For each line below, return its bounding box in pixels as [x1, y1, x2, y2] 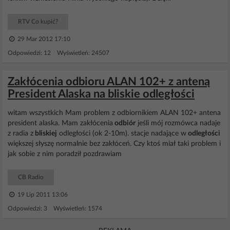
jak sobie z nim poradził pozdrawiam [8, 150, 122, 158]
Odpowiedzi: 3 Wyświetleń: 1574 [8, 205, 102, 212]
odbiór [113, 120, 136, 127]
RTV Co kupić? [18, 18, 58, 25]
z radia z [8, 130, 33, 137]
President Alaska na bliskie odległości [8, 88, 195, 100]
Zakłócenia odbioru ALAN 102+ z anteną [8, 76, 210, 87]
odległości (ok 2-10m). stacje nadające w [57, 130, 186, 137]
